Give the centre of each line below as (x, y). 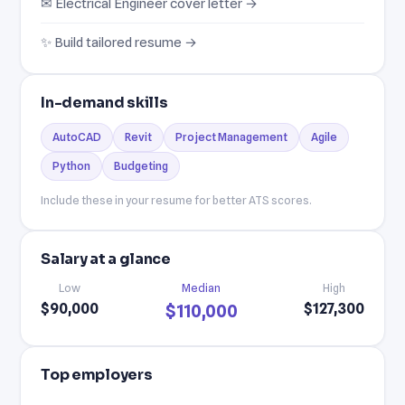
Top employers (97, 374)
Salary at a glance (106, 259)
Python (72, 165)
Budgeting (141, 165)
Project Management (232, 137)
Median (201, 287)
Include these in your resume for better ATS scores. (177, 200)
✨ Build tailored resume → (119, 42)
